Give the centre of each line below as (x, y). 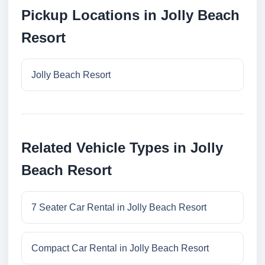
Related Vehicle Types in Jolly (122, 148)
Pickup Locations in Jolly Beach (130, 15)
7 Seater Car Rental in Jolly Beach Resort (119, 208)
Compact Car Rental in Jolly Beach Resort (120, 248)
